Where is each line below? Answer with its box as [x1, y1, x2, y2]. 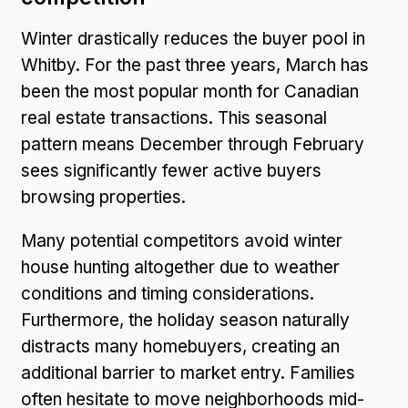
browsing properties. [21, 186, 186, 208]
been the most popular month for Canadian [21, 80, 359, 102]
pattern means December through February [21, 133, 364, 155]
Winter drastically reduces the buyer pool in [21, 27, 365, 49]
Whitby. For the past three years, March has [21, 54, 369, 76]
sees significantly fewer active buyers [21, 159, 321, 181]
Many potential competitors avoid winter [21, 229, 342, 251]
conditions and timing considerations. [21, 282, 314, 304]
